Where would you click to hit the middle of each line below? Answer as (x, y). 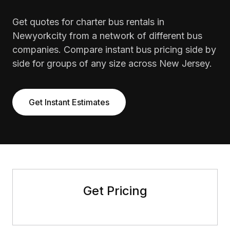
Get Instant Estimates (69, 102)
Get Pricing (115, 191)
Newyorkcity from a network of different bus (107, 36)
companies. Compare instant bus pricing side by (114, 50)
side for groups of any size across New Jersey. (112, 63)
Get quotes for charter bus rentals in (88, 22)
